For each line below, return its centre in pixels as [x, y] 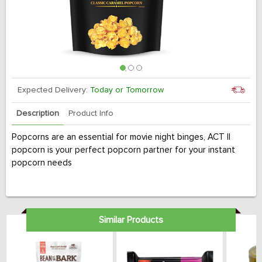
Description [38, 113]
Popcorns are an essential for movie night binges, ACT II [121, 137]
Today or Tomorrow [127, 90]
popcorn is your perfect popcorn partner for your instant [123, 150]
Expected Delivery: [54, 90]
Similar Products [131, 220]
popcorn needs [42, 163]
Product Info [91, 113]
